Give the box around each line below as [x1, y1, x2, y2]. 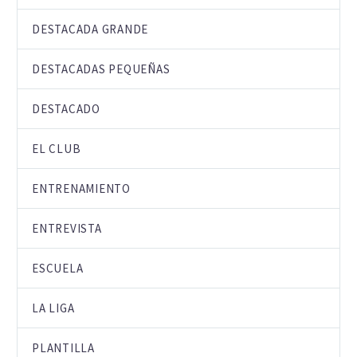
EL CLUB [32, 141, 81, 156]
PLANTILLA [32, 340, 95, 355]
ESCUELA [32, 261, 84, 276]
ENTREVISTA [32, 221, 102, 236]
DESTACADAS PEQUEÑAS [32, 61, 171, 76]
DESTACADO [32, 101, 100, 116]
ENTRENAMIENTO [32, 181, 131, 196]
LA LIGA [32, 300, 75, 316]
